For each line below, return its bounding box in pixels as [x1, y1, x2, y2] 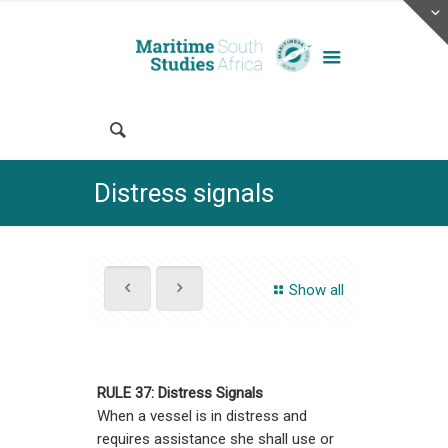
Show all [289, 281, 344, 299]
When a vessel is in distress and [96, 407, 307, 425]
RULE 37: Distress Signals [96, 384, 263, 402]
